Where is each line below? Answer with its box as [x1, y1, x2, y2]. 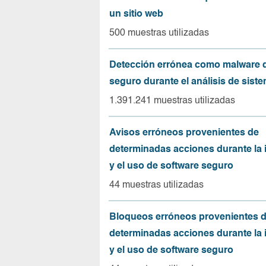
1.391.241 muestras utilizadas [109, 96, 235, 106]
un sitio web [109, 9, 163, 19]
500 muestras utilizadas [109, 28, 209, 38]
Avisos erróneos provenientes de [109, 128, 259, 138]
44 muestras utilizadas [109, 180, 204, 190]
